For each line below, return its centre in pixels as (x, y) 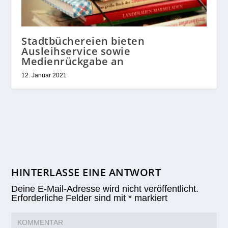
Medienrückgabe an (73, 62)
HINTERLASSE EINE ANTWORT (86, 173)
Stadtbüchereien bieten (83, 41)
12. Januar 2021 (44, 76)
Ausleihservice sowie (76, 51)
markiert (150, 198)
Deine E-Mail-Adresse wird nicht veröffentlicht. (105, 189)
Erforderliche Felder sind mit (70, 198)
